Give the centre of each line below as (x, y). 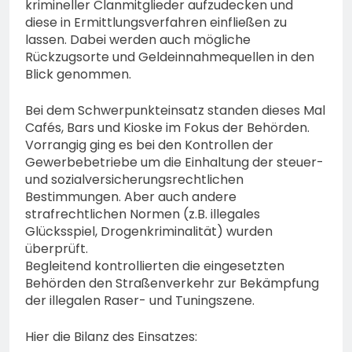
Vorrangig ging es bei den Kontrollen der (149, 145)
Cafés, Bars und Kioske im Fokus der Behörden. (167, 128)
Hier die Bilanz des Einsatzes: (111, 337)
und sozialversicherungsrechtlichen (134, 180)
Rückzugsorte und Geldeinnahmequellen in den (170, 57)
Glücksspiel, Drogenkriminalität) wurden (149, 232)
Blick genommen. (78, 75)
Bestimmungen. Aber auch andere (131, 197)
